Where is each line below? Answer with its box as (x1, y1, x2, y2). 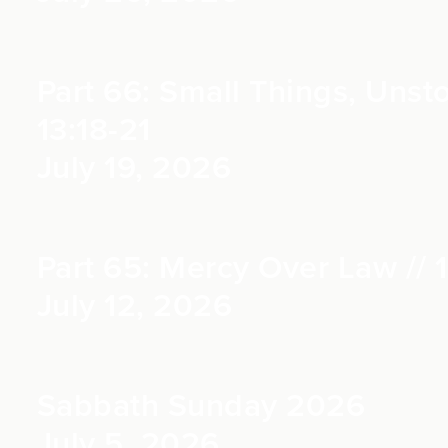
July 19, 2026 (36, 149, 231, 187)
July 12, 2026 (36, 287, 232, 325)
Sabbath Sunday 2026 (36, 387, 365, 425)
